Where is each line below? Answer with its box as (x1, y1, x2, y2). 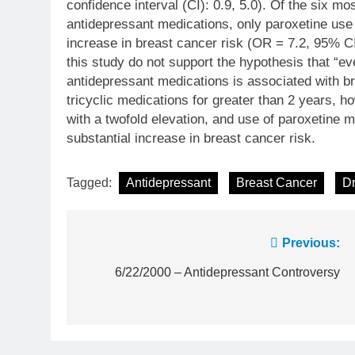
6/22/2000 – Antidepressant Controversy (115, 265, 340, 279)
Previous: (282, 236, 340, 250)
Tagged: (67, 176, 115, 189)
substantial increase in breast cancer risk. (67, 130, 315, 146)
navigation (82, 265, 177, 286)
